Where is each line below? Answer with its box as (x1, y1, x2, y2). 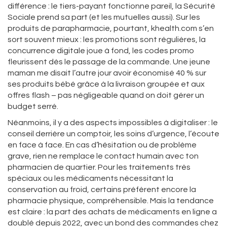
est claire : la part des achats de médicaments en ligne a (8, 208, 217, 216)
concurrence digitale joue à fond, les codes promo (8, 47, 194, 55)
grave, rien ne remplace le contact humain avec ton (8, 152, 199, 161)
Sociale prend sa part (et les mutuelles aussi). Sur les (8, 13, 200, 22)
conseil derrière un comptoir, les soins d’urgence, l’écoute (8, 130, 219, 138)
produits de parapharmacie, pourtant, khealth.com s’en (8, 24, 214, 33)
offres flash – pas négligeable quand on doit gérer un (8, 91, 204, 100)
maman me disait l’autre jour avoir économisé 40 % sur (8, 69, 206, 78)
